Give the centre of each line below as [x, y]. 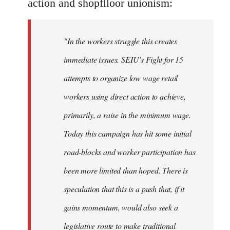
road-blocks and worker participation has [130, 151]
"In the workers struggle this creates [121, 41]
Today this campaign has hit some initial [128, 133]
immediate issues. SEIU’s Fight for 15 [124, 59]
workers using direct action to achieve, [125, 96]
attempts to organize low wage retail [121, 78]
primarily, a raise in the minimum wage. [127, 114]
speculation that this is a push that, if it [124, 188]
